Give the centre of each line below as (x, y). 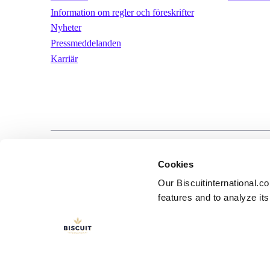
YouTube (67, 156)
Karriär (64, 58)
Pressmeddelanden (86, 43)
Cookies (176, 164)
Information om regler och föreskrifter (122, 12)
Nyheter (66, 28)
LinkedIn (53, 156)
